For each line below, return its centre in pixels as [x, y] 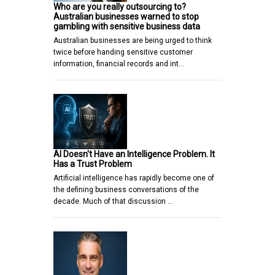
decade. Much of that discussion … [113, 202]
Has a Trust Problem [93, 164]
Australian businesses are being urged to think [133, 41]
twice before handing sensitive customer [123, 52]
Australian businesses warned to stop [126, 17]
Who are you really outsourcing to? [120, 7]
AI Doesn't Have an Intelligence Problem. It [134, 154]
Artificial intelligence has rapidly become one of [134, 178]
